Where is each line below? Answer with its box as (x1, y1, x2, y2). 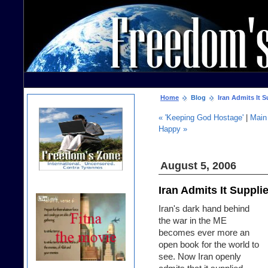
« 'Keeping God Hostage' (159, 113, 243, 122)
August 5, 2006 (160, 160, 236, 172)
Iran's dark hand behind (159, 203, 249, 214)
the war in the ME (159, 215, 227, 226)
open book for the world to (159, 239, 259, 250)
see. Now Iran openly (159, 251, 241, 262)
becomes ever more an (159, 227, 249, 238)
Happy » (159, 124, 187, 133)
